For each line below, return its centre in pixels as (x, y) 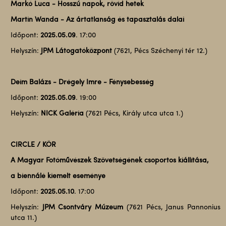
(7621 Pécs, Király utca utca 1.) (134, 114)
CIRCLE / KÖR (33, 145)
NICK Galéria (63, 114)
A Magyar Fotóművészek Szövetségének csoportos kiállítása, (110, 161)
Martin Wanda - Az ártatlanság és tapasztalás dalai (97, 20)
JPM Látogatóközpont (77, 51)
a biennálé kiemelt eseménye (58, 176)
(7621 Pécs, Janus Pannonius (174, 208)
